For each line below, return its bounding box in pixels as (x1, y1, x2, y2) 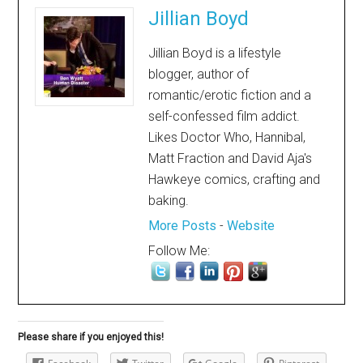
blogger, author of (148, 66, 250, 82)
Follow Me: (148, 242, 211, 258)
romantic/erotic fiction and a (148, 87, 312, 103)
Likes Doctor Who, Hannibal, (148, 129, 306, 145)
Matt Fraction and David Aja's (148, 150, 313, 166)
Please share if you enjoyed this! (18, 331, 164, 343)
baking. (148, 192, 190, 208)
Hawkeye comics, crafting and (148, 171, 321, 187)
